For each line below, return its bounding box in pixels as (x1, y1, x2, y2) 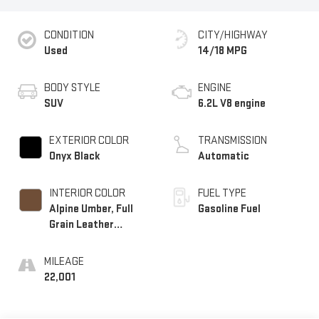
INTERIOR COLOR (48, 186, 125, 200)
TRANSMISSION (198, 133, 267, 147)
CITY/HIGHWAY (198, 28, 268, 42)
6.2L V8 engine (198, 96, 266, 110)
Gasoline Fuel (198, 202, 261, 216)
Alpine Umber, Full (48, 202, 133, 216)
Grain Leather (48, 217, 114, 231)
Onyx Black (48, 149, 100, 163)
